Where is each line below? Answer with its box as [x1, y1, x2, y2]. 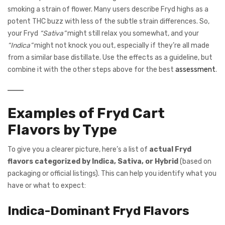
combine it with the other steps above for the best [8, 65, 175, 74]
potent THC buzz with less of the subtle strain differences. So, [8, 17, 209, 26]
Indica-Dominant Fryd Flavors [8, 203, 189, 218]
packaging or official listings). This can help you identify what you [8, 169, 216, 178]
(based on [178, 157, 211, 166]
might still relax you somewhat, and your [66, 29, 199, 38]
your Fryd [8, 29, 40, 38]
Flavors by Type [8, 121, 117, 138]
